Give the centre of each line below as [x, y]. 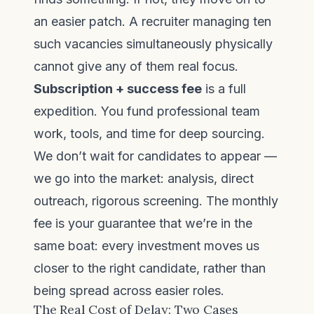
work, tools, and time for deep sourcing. [149, 134]
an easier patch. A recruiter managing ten [152, 21]
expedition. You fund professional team [147, 111]
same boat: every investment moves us [146, 246]
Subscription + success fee [118, 89]
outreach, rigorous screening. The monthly [156, 201]
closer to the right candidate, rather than [150, 268]
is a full [224, 89]
